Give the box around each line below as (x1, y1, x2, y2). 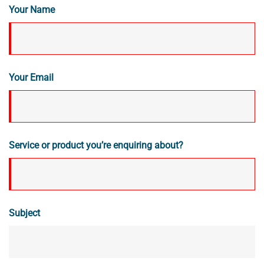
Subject (9, 207, 40, 219)
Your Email (9, 71, 54, 83)
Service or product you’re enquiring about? (9, 139, 183, 151)
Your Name (9, 4, 55, 15)
